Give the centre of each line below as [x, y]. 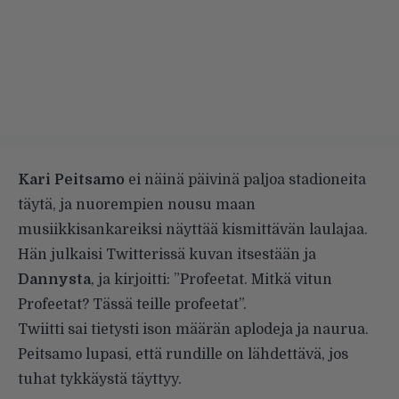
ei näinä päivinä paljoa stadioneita [245, 179]
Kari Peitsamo [71, 179]
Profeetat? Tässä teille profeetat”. [132, 304]
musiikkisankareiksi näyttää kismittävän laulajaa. [193, 229]
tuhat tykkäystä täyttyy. [100, 379]
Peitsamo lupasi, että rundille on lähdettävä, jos [183, 354]
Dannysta [54, 279]
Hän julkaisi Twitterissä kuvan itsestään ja [167, 254]
